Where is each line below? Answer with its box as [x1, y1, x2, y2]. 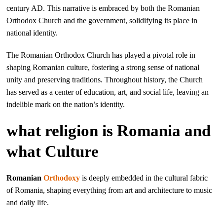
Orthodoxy [43, 174, 80, 182]
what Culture [6, 143, 99, 160]
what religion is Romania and [6, 122, 211, 140]
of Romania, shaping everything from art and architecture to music [6, 186, 213, 194]
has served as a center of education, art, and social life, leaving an [6, 88, 209, 96]
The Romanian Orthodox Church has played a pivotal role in [6, 51, 196, 59]
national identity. [6, 29, 58, 37]
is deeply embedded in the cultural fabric [80, 174, 208, 182]
